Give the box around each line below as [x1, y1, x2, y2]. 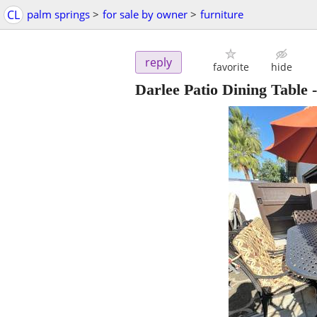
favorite [212, 60, 249, 74]
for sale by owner [103, 7, 188, 21]
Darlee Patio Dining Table [135, 81, 308, 99]
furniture [200, 7, 243, 21]
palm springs [27, 7, 90, 21]
